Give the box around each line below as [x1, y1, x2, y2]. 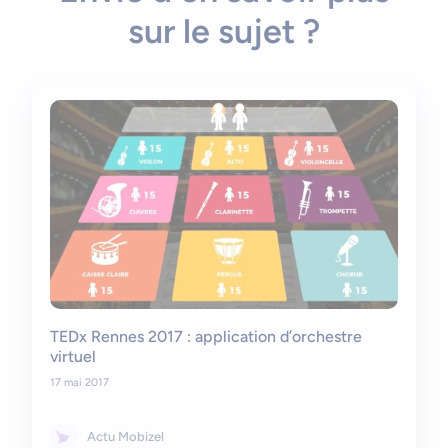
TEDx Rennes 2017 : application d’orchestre [50, 327, 362, 347]
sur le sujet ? [128, 10, 320, 52]
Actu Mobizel [86, 429, 164, 445]
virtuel [50, 347, 96, 367]
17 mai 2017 [50, 376, 109, 390]
